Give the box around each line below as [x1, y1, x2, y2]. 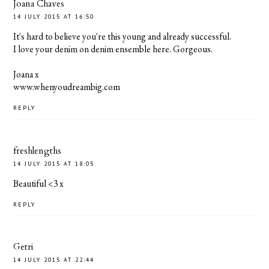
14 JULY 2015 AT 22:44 [13, 256, 95, 264]
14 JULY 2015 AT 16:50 [13, 13, 95, 21]
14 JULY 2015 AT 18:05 [13, 159, 95, 168]
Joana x [13, 68, 40, 81]
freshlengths [13, 144, 62, 157]
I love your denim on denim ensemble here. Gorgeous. [13, 43, 213, 56]
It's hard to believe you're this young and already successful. [13, 30, 232, 43]
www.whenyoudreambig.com [13, 80, 121, 94]
